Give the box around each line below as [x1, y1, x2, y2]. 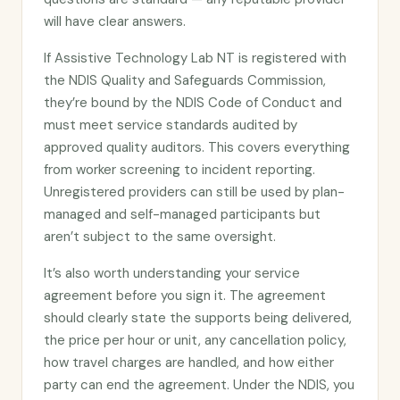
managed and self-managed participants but [44, 205, 321, 223]
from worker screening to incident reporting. [44, 161, 315, 179]
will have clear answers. [44, 12, 186, 30]
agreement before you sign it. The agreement [44, 287, 326, 304]
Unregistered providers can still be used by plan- [44, 183, 345, 201]
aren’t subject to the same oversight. [44, 228, 276, 246]
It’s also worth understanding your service [44, 264, 300, 282]
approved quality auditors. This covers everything [44, 138, 350, 156]
